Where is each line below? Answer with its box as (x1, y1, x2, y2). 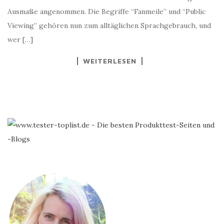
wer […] (7, 35, 33, 44)
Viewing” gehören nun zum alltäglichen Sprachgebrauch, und (7, 21, 211, 30)
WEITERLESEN (82, 56, 136, 65)
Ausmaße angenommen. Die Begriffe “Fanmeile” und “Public (7, 7, 205, 16)
